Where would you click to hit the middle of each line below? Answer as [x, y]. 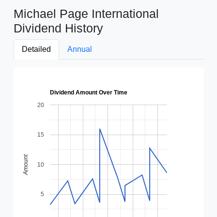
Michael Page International [86, 14]
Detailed [36, 49]
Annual [80, 49]
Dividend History [58, 28]
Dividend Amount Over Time [89, 93]
